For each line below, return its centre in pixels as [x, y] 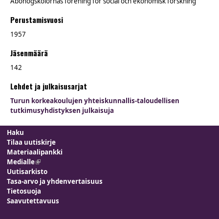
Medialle [21, 162]
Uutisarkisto [27, 172]
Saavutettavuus [33, 201]
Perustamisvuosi [37, 20]
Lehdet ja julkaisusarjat [49, 86]
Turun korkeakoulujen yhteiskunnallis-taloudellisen [95, 101]
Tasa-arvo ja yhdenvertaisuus [55, 182]
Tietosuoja [24, 191]
